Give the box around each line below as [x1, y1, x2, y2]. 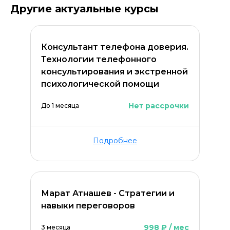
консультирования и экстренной [41, 67, 188, 76]
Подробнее [93, 136, 137, 145]
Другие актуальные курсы [10, 3, 159, 15]
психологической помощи [41, 79, 159, 89]
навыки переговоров [41, 201, 135, 210]
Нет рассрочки [128, 101, 189, 110]
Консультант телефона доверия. [41, 42, 188, 52]
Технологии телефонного [41, 54, 157, 64]
